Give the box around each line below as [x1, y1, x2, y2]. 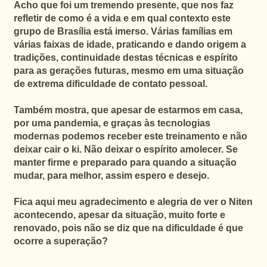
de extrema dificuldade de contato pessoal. [13, 79, 207, 89]
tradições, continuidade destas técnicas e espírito [13, 52, 238, 63]
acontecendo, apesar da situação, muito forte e [13, 210, 225, 220]
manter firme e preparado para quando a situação [13, 157, 237, 167]
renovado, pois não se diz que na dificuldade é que [13, 223, 243, 233]
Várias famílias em [150, 26, 232, 36]
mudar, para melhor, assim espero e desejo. [13, 170, 209, 181]
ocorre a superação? [13, 236, 108, 246]
